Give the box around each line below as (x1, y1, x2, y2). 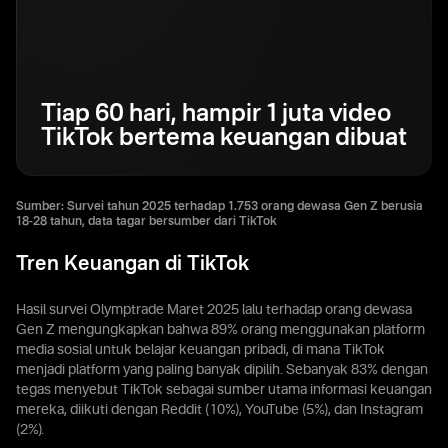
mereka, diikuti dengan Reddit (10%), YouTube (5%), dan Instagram (16, 403, 423, 417)
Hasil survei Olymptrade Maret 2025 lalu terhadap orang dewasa (16, 303, 412, 317)
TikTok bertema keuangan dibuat (41, 127, 407, 151)
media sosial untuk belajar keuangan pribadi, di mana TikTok (16, 343, 385, 357)
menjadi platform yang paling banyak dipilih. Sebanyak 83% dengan (16, 363, 428, 377)
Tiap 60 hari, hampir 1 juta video (41, 103, 391, 127)
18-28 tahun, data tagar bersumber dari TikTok (16, 216, 277, 228)
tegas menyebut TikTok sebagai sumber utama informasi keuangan (16, 383, 432, 397)
